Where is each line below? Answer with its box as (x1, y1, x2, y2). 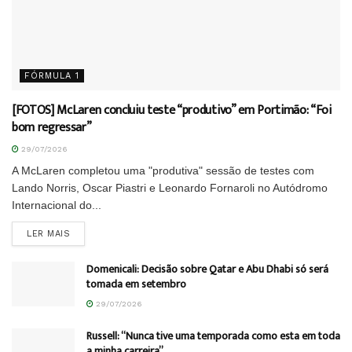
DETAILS (69, 228, 108, 239)
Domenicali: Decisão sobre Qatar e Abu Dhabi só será (86, 260, 328, 279)
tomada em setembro (86, 275, 186, 294)
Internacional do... (12, 199, 101, 212)
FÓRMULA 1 (24, 71, 79, 82)
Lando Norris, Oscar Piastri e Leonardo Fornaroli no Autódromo (12, 181, 328, 195)
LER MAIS (27, 229, 71, 240)
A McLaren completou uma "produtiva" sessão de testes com (12, 164, 314, 178)
